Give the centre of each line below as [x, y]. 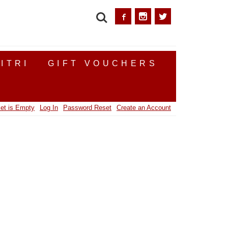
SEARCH [108, 10]
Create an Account [144, 108]
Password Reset [87, 108]
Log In [49, 108]
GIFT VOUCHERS [103, 63]
